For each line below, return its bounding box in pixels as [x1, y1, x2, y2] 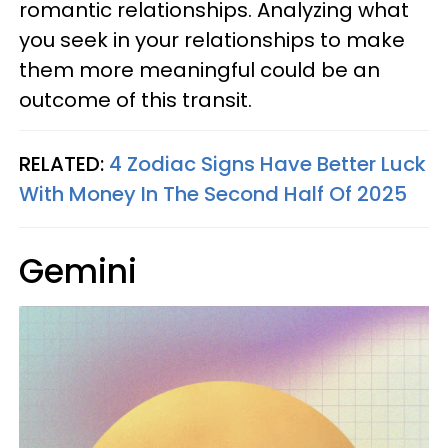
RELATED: [19, 149, 109, 178]
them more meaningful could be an [19, 55, 380, 84]
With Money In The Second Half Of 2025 [19, 179, 407, 208]
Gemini [19, 247, 137, 295]
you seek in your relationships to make [19, 25, 405, 54]
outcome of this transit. [19, 85, 252, 114]
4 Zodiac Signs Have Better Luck [109, 149, 426, 178]
